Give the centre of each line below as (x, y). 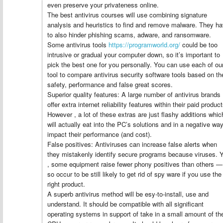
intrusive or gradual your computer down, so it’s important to (134, 55)
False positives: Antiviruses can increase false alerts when (132, 144)
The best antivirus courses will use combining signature (127, 15)
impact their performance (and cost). (100, 134)
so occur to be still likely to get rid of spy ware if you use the (134, 174)
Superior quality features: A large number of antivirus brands (134, 94)
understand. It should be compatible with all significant (125, 204)
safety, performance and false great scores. (110, 84)
